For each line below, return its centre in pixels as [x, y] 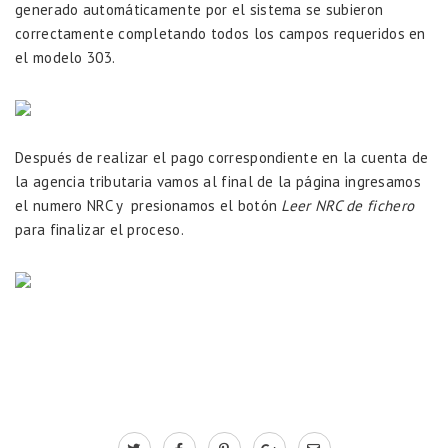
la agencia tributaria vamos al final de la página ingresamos [218, 181]
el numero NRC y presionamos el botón [148, 205]
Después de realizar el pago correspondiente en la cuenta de [222, 157]
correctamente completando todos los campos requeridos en [220, 33]
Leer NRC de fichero [348, 205]
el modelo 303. [65, 57]
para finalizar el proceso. [99, 229]
